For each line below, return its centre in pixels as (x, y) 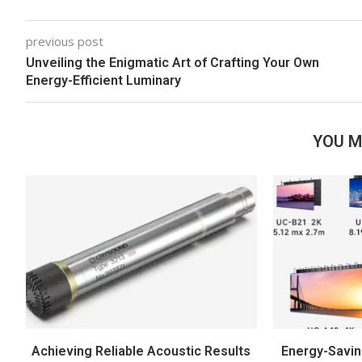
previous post (65, 41)
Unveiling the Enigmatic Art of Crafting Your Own (173, 62)
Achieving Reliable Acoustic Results (141, 351)
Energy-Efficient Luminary (103, 80)
